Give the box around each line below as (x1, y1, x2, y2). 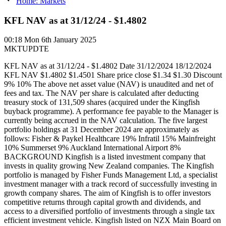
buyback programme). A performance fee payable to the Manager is (4, 107, 218, 116)
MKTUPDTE (4, 44, 49, 53)
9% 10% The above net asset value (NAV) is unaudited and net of (4, 80, 213, 89)
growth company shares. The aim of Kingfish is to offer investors (4, 189, 211, 198)
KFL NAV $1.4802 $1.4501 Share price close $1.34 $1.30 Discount (4, 71, 222, 80)
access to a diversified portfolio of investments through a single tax (4, 207, 215, 216)
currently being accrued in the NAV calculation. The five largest (4, 116, 207, 125)
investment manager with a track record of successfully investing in (4, 180, 217, 189)
